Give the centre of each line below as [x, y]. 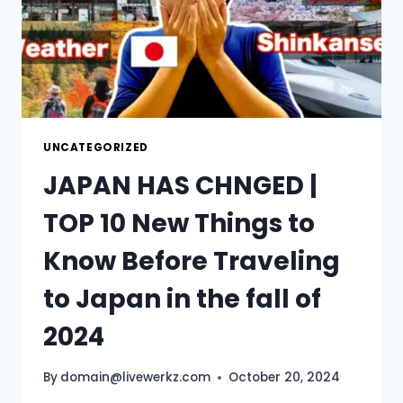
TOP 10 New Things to [179, 223]
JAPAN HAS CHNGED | [180, 185]
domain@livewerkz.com [136, 378]
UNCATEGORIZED [96, 147]
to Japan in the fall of [182, 299]
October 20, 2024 [285, 378]
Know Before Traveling [192, 261]
